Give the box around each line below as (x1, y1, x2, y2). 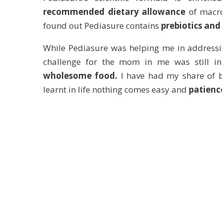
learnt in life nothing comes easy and (43, 83, 189, 95)
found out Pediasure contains (43, 19, 161, 31)
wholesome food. (43, 69, 118, 81)
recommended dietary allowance (43, 5, 186, 17)
